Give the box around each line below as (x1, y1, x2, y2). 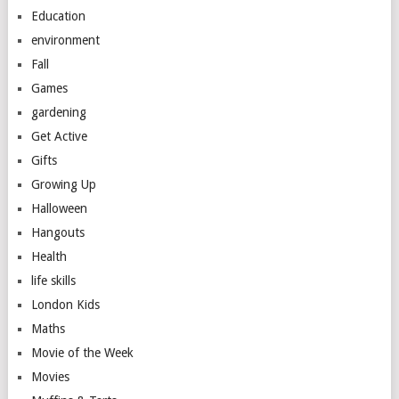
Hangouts (30, 225, 85, 240)
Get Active (30, 129, 87, 144)
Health (30, 249, 67, 265)
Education (30, 9, 85, 24)
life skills (30, 273, 76, 289)
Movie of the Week (30, 346, 134, 361)
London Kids (30, 297, 100, 313)
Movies (30, 370, 69, 385)
